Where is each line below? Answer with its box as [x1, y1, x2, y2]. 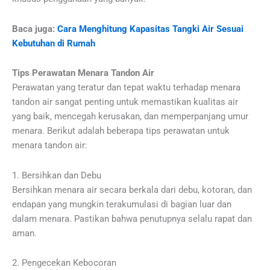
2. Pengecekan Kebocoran [12, 257, 116, 269]
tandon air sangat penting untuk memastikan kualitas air [12, 96, 238, 108]
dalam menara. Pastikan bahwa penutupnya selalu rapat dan [12, 213, 252, 224]
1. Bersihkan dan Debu [12, 169, 101, 181]
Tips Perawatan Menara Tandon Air [12, 67, 154, 79]
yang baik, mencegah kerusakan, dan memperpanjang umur [12, 111, 248, 122]
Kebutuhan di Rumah [12, 37, 95, 49]
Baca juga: [12, 23, 57, 34]
